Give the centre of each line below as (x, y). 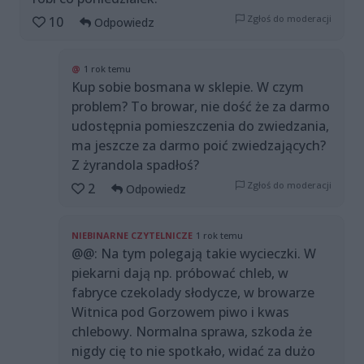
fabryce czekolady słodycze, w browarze (193, 293)
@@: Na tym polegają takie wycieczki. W (194, 254)
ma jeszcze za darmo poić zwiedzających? (199, 146)
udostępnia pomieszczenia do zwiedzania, (200, 126)
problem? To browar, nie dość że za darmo (201, 107)
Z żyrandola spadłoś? (135, 165)
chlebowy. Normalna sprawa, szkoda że (192, 332)
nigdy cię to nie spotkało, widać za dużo (193, 351)
